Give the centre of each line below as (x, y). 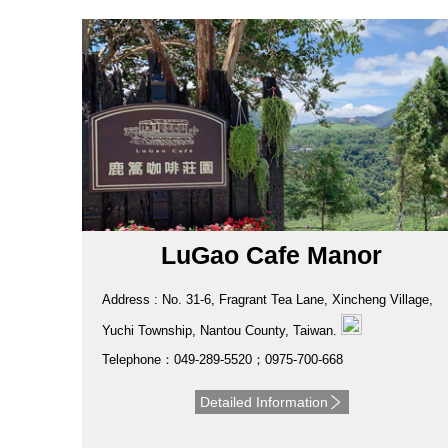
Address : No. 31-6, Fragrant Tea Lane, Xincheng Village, (267, 300)
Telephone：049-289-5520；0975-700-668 (222, 360)
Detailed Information (263, 402)
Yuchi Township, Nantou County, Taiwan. (221, 331)
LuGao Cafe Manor (272, 255)
